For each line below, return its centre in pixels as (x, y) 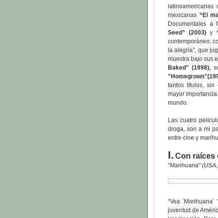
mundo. (178, 103)
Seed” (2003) (187, 33)
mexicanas (184, 15)
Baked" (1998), (189, 68)
